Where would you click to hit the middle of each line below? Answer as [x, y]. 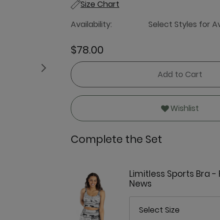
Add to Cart [180, 75]
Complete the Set [116, 139]
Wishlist [185, 109]
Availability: [91, 25]
